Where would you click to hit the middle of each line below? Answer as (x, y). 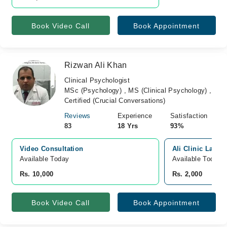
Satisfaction (189, 116)
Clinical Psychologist (97, 80)
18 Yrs (128, 126)
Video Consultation (51, 149)
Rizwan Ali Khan (96, 65)
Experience (135, 116)
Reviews (78, 116)
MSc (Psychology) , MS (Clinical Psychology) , (138, 90)
